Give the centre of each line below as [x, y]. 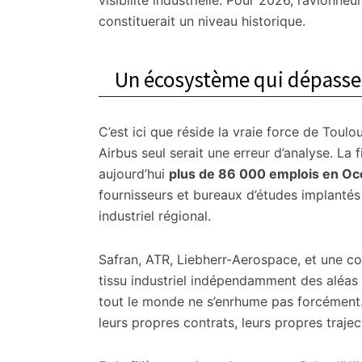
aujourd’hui [134, 174]
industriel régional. [155, 216]
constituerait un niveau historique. [202, 21]
